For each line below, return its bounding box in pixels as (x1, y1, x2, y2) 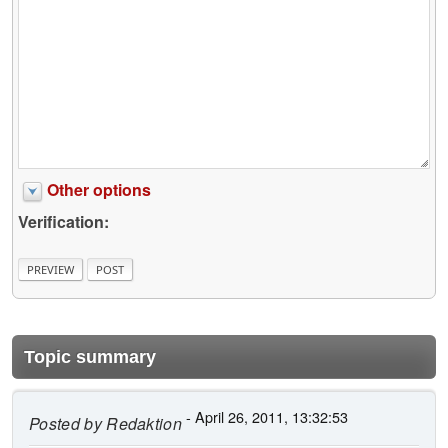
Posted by (29, 412, 102, 436)
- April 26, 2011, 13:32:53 (182, 406, 349, 428)
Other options (47, 177, 151, 201)
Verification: (18, 209, 109, 233)
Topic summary (24, 347, 156, 368)
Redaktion (101, 412, 183, 436)
